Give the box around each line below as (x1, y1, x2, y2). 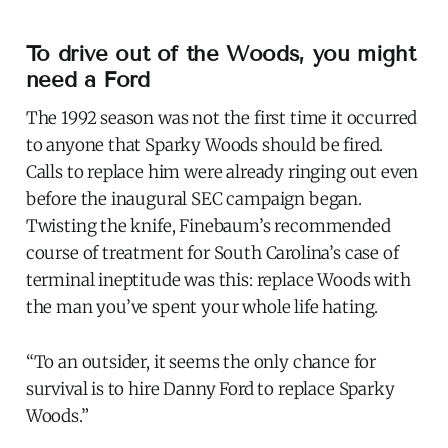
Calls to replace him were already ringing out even (25, 161, 419, 184)
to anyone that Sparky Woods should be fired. (25, 134, 384, 157)
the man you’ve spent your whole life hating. (25, 296, 379, 319)
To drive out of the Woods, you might (25, 40, 416, 68)
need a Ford (25, 66, 150, 94)
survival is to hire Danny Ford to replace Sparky (25, 378, 395, 401)
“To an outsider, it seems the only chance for (25, 351, 377, 374)
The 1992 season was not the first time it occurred (25, 107, 418, 130)
